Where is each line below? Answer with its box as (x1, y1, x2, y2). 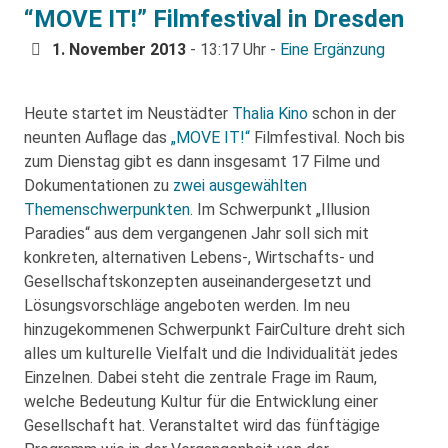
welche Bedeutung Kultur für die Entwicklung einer (24, 392, 378, 411)
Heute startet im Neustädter (24, 104, 232, 123)
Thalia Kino (232, 104, 308, 123)
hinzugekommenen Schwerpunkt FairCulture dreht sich (24, 320, 405, 339)
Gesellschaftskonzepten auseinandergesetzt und (24, 272, 371, 291)
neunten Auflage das (24, 128, 171, 147)
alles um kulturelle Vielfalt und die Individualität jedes (24, 344, 398, 363)
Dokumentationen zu (24, 176, 173, 195)
